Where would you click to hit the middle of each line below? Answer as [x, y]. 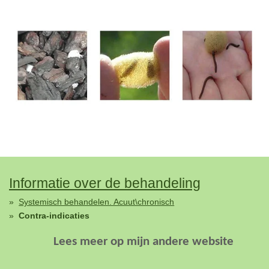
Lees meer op [89, 242]
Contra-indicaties [54, 216]
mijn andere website [179, 242]
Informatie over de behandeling [105, 183]
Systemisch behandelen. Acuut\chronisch [97, 201]
